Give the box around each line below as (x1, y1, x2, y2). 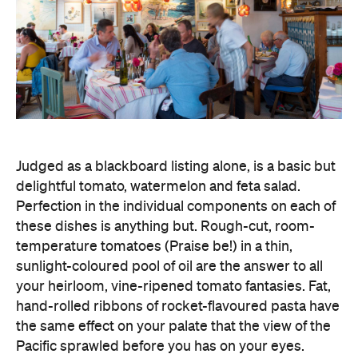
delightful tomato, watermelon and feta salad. (16, 180, 300, 194)
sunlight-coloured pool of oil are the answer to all (16, 260, 323, 274)
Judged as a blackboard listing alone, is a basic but (16, 160, 336, 174)
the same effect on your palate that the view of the (16, 320, 331, 334)
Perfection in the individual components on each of (16, 200, 336, 214)
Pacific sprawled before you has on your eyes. (16, 340, 304, 354)
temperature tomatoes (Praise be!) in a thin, (16, 240, 292, 254)
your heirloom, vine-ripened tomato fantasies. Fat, (16, 280, 331, 294)
